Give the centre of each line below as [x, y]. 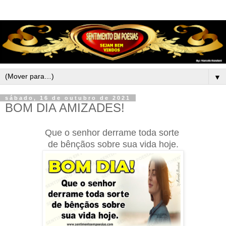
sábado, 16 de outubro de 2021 [68, 98]
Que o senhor [73, 132]
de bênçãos [72, 144]
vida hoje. [159, 144]
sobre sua [118, 144]
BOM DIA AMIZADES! [65, 108]
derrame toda [130, 132]
